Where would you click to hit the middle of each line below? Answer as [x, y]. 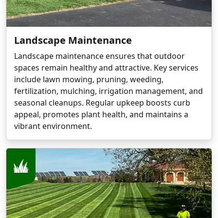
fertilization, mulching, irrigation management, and [109, 91]
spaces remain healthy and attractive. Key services [106, 67]
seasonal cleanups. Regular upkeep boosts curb [102, 102]
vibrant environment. [53, 126]
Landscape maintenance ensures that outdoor [100, 56]
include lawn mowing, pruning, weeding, [89, 79]
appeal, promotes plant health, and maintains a [101, 114]
